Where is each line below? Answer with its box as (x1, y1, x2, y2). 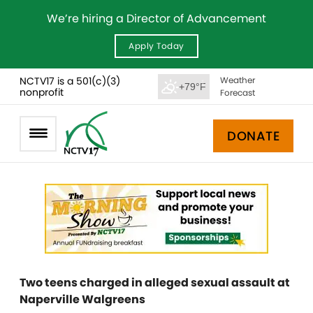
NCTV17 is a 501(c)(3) (20, 73, 120, 88)
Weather (219, 73, 255, 86)
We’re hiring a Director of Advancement (47, 10, 266, 27)
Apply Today (129, 40, 184, 52)
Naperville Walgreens (20, 291, 145, 307)
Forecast (219, 86, 255, 99)
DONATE (227, 126, 279, 145)
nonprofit (20, 85, 64, 99)
